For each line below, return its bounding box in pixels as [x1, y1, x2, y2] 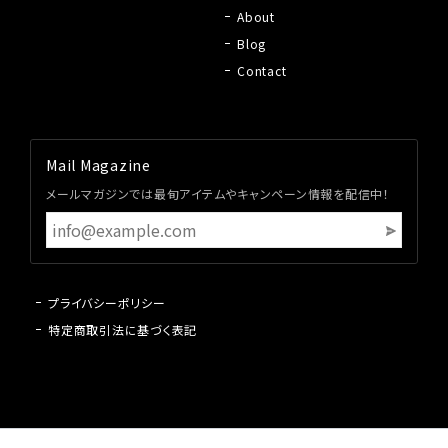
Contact [237, 62, 287, 80]
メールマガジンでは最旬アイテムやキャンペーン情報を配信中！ [46, 185, 390, 203]
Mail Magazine [46, 155, 151, 176]
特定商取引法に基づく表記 [48, 321, 197, 339]
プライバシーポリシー [48, 294, 166, 312]
